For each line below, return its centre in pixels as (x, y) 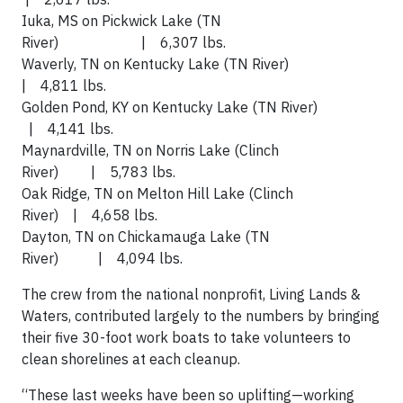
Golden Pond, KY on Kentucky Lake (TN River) (180, 107)
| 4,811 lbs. (64, 85)
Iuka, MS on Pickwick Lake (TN (121, 21)
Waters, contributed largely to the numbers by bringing (201, 316)
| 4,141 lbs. (67, 129)
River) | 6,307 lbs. (124, 42)
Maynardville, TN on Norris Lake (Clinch (150, 150)
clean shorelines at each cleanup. (131, 359)
